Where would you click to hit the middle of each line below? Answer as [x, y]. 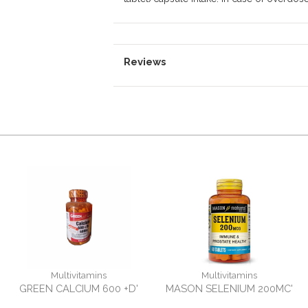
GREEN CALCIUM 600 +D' [79, 289]
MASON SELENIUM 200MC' [229, 289]
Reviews [145, 62]
